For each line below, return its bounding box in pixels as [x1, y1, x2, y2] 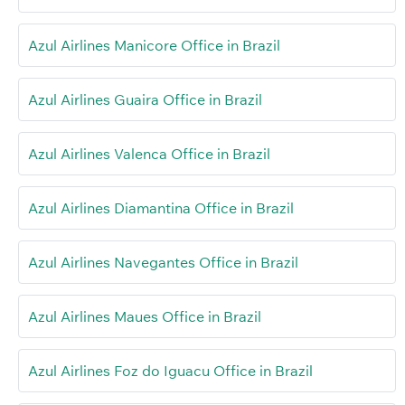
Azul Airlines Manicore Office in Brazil [28, 35, 280, 54]
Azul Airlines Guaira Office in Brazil [28, 89, 262, 108]
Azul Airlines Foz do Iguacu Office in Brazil [28, 361, 313, 380]
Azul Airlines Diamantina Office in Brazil [28, 198, 294, 217]
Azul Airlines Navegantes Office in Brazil [28, 252, 298, 271]
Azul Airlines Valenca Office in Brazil [28, 144, 270, 163]
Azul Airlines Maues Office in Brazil [28, 306, 261, 325]
